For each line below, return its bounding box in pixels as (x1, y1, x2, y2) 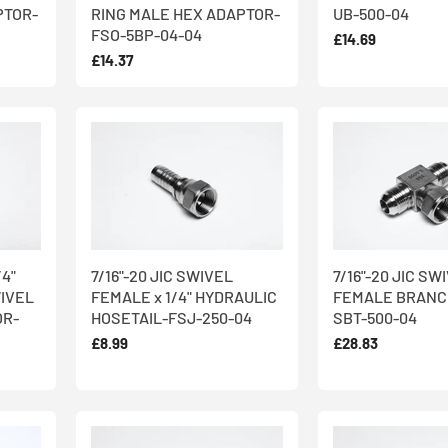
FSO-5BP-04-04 (91, 25, 202, 44)
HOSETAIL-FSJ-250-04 (91, 307, 252, 327)
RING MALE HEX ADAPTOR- (91, 4, 280, 23)
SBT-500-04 (333, 307, 417, 327)
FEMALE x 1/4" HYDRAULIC (91, 286, 277, 306)
